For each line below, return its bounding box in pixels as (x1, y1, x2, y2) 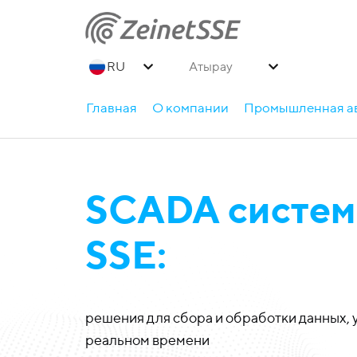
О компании (152, 100, 229, 116)
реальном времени (85, 331, 210, 348)
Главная (86, 100, 137, 116)
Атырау (189, 59, 233, 75)
